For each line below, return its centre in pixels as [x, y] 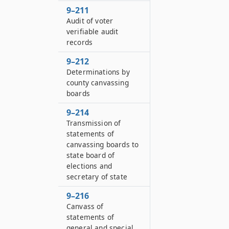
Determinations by [98, 72]
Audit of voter [90, 21]
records [80, 42]
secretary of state [97, 177]
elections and [89, 166]
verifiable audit [93, 31]
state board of [91, 155]
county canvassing [98, 83]
